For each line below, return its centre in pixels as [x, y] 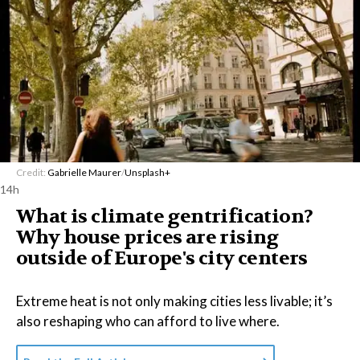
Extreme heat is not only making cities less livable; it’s [174, 301]
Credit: [32, 172]
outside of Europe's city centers [162, 258]
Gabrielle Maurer [84, 172]
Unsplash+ [147, 172]
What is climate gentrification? [165, 216]
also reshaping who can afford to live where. [148, 321]
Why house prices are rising [147, 237]
